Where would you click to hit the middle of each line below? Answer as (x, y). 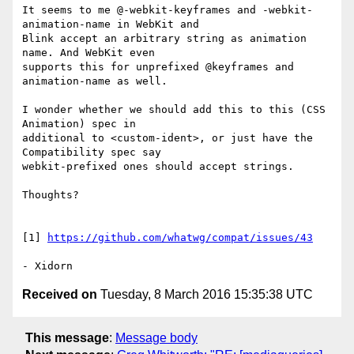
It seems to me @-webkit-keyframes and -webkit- (168, 10)
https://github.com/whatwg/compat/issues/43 (180, 238)
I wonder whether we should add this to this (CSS (174, 110)
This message (67, 337)
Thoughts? (51, 195)
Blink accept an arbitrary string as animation (164, 39)
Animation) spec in (79, 124)
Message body (156, 337)
